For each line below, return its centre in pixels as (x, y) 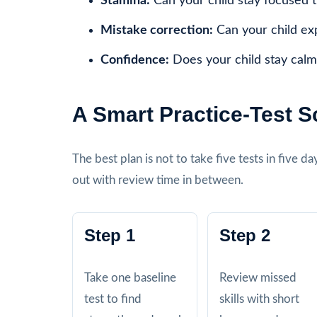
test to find (113, 299)
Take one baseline (130, 277)
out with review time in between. (158, 180)
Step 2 (245, 235)
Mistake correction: (157, 30)
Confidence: (135, 60)
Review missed (258, 277)
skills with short (259, 299)
